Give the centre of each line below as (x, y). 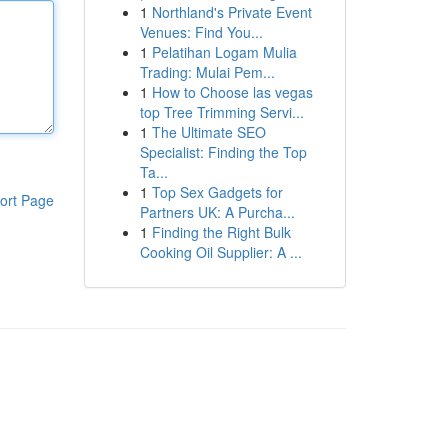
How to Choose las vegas (232, 92)
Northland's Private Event (231, 12)
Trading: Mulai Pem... (207, 72)
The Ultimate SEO (208, 132)
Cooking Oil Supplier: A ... (220, 252)
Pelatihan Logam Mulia (224, 52)
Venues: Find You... (201, 32)
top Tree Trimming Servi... (221, 112)
